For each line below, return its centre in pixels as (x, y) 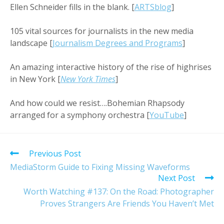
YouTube (167, 115)
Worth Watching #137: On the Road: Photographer (119, 191)
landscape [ (31, 43)
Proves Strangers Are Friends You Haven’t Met (127, 203)
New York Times (88, 79)
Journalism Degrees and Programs (117, 43)
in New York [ (35, 79)
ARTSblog (153, 7)
